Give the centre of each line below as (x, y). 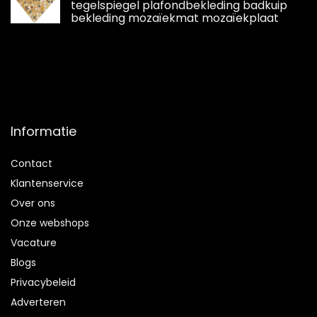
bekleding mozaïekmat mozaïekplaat (175, 18)
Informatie (44, 131)
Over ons (33, 203)
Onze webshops (50, 223)
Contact (31, 163)
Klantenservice (47, 183)
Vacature (34, 243)
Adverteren (38, 302)
